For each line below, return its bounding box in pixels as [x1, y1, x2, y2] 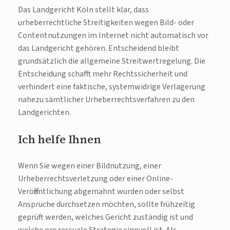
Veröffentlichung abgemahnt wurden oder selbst [18, 186, 184, 198]
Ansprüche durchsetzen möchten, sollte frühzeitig [18, 199, 195, 210]
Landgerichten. [18, 107, 71, 119]
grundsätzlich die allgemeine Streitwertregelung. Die [18, 55, 205, 67]
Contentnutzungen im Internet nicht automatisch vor [18, 30, 208, 42]
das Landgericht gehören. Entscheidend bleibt [18, 43, 179, 54]
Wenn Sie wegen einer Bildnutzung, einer [18, 160, 161, 172]
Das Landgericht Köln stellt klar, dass [18, 4, 149, 16]
